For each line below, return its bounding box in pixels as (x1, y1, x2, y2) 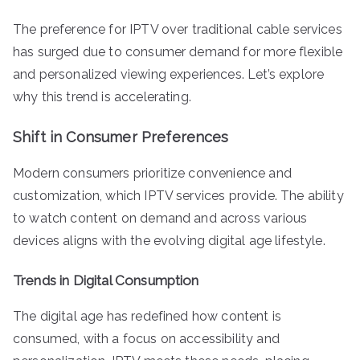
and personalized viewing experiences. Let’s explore (13, 66, 325, 82)
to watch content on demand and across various (13, 210, 308, 226)
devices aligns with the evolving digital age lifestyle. (13, 232, 325, 248)
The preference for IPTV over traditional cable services (13, 21, 342, 37)
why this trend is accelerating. (13, 88, 191, 104)
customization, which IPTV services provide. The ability (13, 187, 344, 203)
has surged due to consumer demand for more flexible (13, 43, 343, 59)
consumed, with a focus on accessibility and (13, 330, 280, 346)
